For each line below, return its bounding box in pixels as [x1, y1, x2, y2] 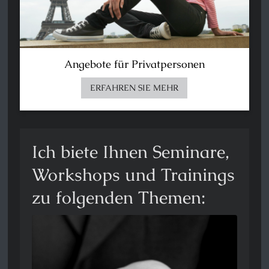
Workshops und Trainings [32, 163, 235, 187]
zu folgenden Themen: [32, 186, 211, 210]
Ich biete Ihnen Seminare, [32, 141, 230, 164]
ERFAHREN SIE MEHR [90, 82, 179, 94]
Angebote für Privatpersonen [64, 57, 205, 71]
